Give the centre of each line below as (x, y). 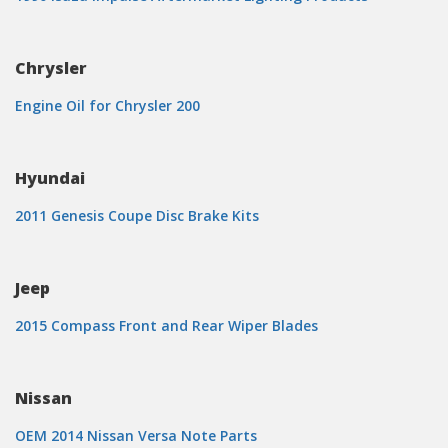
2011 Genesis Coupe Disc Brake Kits (137, 215)
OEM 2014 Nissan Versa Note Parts (136, 435)
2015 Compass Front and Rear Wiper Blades (166, 325)
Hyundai (50, 178)
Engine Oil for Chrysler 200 (107, 105)
